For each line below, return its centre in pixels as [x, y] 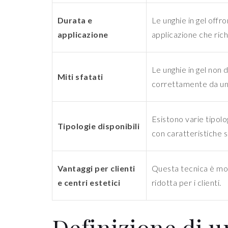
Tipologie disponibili [99, 126]
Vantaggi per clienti [96, 168]
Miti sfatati [80, 77]
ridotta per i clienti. [187, 183]
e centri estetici [89, 183]
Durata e [75, 20]
